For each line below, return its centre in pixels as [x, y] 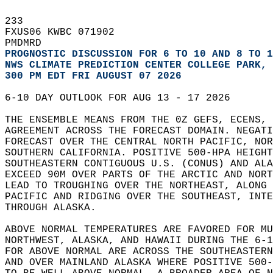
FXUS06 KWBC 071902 [66, 32]
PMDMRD [29, 43]
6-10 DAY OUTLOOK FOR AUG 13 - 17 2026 [124, 98]
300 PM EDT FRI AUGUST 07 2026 [93, 76]
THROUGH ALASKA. [57, 208]
